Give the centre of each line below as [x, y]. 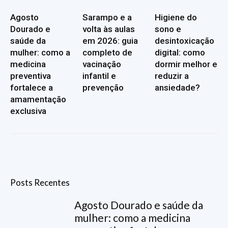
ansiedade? [177, 88]
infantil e [99, 76]
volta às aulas [108, 29]
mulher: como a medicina [133, 218]
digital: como [180, 53]
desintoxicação [184, 41]
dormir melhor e [186, 64]
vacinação [102, 64]
